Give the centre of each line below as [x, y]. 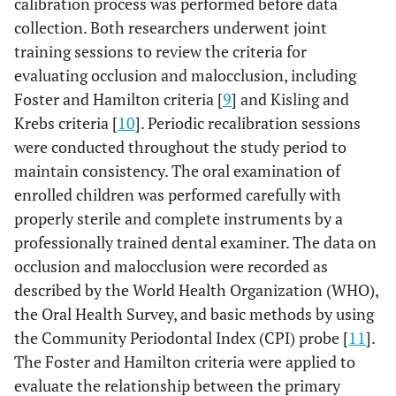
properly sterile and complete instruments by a [179, 218]
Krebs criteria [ [66, 123]
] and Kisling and [290, 99]
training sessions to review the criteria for [160, 51]
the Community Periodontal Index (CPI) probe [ [181, 338]
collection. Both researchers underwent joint [171, 27]
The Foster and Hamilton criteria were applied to [185, 362]
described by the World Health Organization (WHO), [196, 290]
